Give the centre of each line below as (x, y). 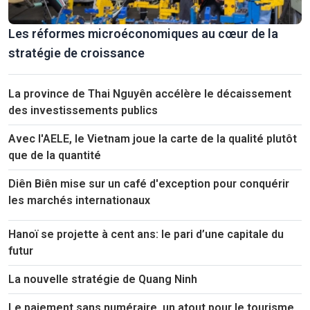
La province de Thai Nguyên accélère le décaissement (150, 94)
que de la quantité (55, 156)
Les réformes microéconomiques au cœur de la (143, 34)
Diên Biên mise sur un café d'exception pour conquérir (149, 184)
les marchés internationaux (79, 201)
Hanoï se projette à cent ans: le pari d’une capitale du (146, 235)
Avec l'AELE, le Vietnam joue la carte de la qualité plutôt (153, 139)
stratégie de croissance (76, 53)
